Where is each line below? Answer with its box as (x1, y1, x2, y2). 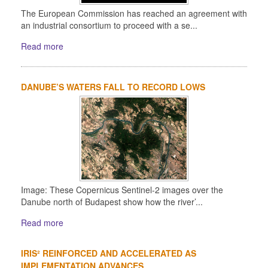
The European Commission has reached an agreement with (21, 7, 247, 20)
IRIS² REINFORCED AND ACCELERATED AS (21, 247, 196, 260)
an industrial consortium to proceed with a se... (21, 19, 197, 32)
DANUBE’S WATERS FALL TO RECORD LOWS (21, 81, 205, 93)
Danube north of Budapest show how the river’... (21, 196, 203, 208)
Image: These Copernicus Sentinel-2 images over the (21, 184, 223, 196)
